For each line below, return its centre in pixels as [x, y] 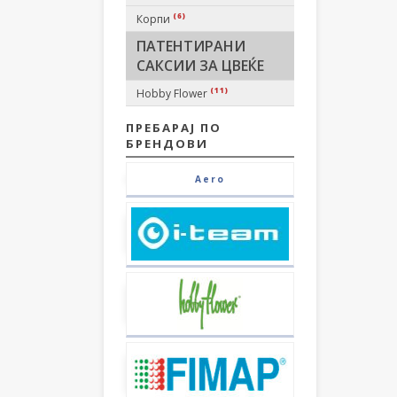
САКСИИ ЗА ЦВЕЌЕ [200, 66]
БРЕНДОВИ [167, 144]
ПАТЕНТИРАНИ [191, 46]
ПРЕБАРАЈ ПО [174, 128]
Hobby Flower [173, 93]
